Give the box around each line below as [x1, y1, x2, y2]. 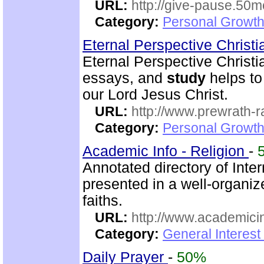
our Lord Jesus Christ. [82, 87, 228, 103]
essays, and [82, 70, 167, 86]
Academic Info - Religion [82, 143, 249, 159]
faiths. [82, 193, 123, 209]
